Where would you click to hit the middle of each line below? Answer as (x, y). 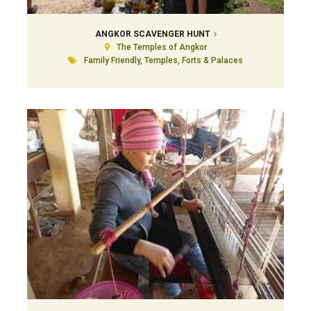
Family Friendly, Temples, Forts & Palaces (163, 61)
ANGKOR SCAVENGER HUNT (152, 34)
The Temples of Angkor (161, 48)
